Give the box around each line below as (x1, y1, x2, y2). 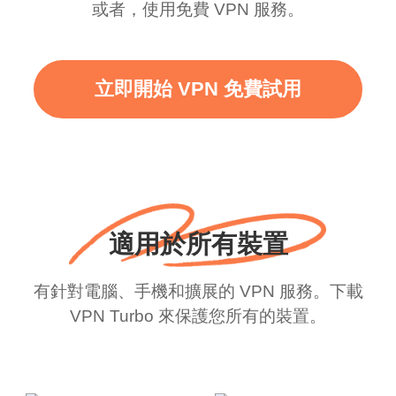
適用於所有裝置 (108, 229, 288, 258)
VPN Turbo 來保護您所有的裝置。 (70, 307, 326, 326)
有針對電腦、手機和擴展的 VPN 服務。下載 (33, 282, 363, 301)
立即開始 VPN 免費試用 (94, 78, 301, 100)
